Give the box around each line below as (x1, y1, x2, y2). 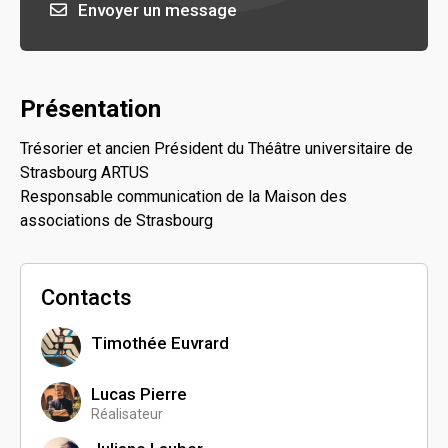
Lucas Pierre (91, 383, 187, 404)
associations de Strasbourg (20, 211, 213, 230)
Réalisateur (91, 405, 163, 422)
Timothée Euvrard (91, 332, 229, 353)
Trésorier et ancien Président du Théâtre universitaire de (20, 139, 413, 158)
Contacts (41, 285, 132, 310)
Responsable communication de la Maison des (20, 187, 347, 206)
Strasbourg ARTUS (20, 163, 149, 182)
